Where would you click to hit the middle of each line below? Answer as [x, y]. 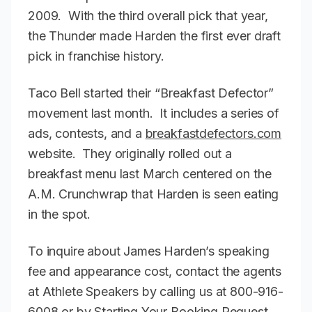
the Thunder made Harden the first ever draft [154, 36]
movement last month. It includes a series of [154, 113]
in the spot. [61, 214]
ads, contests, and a [87, 133]
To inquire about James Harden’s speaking [149, 251]
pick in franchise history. [98, 56]
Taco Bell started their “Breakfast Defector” [151, 93]
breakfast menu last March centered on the [150, 173]
